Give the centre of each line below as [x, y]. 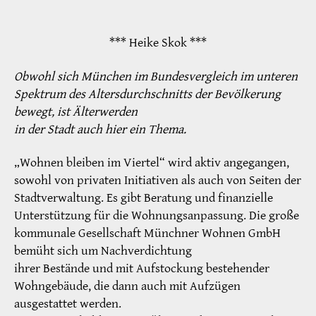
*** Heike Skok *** [158, 43]
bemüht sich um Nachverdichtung [103, 251]
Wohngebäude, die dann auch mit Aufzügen [127, 286]
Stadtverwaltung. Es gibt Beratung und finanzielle [144, 198]
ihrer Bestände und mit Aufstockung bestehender [142, 269]
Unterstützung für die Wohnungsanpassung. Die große [157, 216]
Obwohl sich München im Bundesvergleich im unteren [156, 76]
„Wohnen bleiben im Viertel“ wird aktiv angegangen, [152, 163]
